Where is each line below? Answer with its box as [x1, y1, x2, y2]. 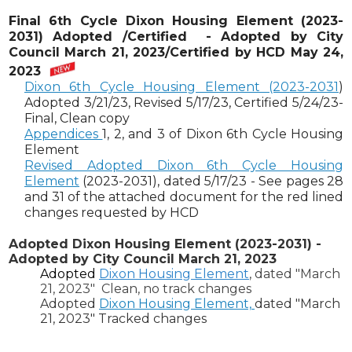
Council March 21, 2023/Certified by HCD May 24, [9, 45, 343, 60]
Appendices [24, 126, 103, 141]
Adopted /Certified [53, 29, 196, 45]
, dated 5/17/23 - [157, 173, 259, 189]
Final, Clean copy [24, 110, 130, 126]
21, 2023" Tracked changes [40, 311, 210, 327]
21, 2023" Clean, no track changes [40, 281, 251, 297]
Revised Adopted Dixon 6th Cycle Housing [24, 157, 343, 173]
